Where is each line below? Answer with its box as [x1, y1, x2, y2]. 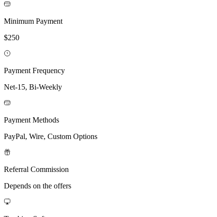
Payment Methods [4, 115, 59, 124]
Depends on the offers [4, 181, 71, 190]
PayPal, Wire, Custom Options [4, 132, 97, 140]
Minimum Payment [4, 16, 62, 25]
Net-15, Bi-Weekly [4, 82, 62, 91]
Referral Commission [4, 165, 69, 173]
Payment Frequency [4, 66, 65, 75]
